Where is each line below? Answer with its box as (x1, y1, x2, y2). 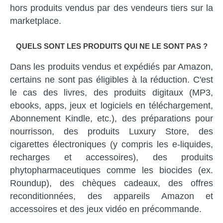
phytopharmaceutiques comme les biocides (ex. (10, 165, 213, 175)
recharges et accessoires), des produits (10, 152, 213, 162)
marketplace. (10, 15, 61, 26)
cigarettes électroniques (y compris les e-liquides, (10, 139, 213, 149)
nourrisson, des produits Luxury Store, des (10, 126, 213, 136)
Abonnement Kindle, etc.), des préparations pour (10, 113, 213, 123)
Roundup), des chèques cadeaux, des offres (10, 178, 213, 188)
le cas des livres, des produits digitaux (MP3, (10, 87, 213, 98)
